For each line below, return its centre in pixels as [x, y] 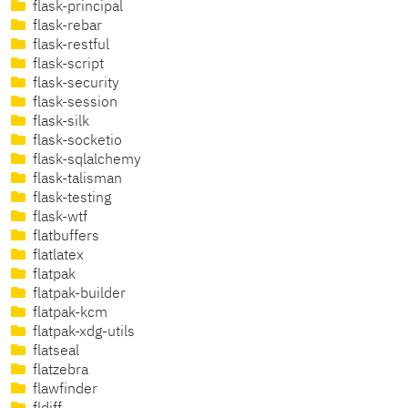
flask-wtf [58, 218]
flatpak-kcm [68, 314]
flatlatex [56, 256]
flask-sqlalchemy [85, 161]
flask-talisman [76, 180]
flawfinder [63, 390]
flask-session [73, 103]
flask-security [74, 84]
